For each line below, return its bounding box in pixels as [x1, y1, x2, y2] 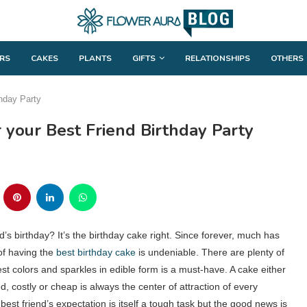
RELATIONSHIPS [185, 52, 250, 64]
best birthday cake [56, 246, 136, 258]
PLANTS [79, 52, 112, 64]
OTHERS [271, 52, 304, 64]
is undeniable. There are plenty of [136, 246, 284, 258]
